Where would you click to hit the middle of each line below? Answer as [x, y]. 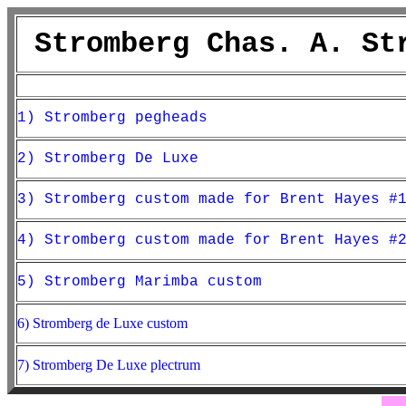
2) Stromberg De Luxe [108, 159]
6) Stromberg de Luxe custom [102, 323]
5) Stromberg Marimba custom [140, 282]
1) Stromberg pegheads [112, 118]
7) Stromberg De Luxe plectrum [109, 365]
